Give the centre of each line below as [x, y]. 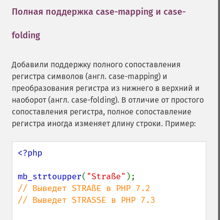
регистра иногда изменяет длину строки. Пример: [104, 124]
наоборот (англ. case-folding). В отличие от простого [108, 100]
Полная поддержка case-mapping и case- [99, 12]
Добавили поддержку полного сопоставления [96, 65]
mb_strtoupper [50, 177]
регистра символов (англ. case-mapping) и [90, 76]
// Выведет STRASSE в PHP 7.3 [86, 200]
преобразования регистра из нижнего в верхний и [106, 88]
